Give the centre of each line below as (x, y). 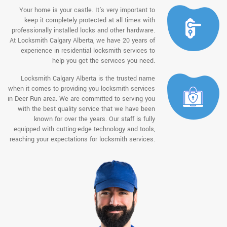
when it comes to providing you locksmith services (82, 88)
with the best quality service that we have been (87, 109)
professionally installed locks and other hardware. (84, 30)
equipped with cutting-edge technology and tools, (85, 129)
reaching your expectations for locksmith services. (83, 139)
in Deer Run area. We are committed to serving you (82, 99)
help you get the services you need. (104, 61)
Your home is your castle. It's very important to (87, 10)
